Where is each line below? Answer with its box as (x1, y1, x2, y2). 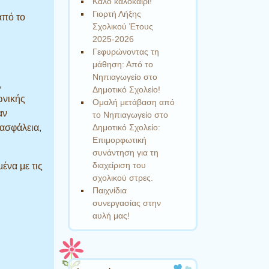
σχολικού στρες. (92, 172, 154, 183)
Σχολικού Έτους (92, 21, 154, 31)
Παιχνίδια (92, 185, 127, 195)
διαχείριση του (92, 160, 147, 170)
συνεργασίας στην (92, 198, 162, 208)
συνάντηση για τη (92, 147, 159, 157)
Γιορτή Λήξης (92, 8, 142, 19)
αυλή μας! (92, 210, 130, 220)
